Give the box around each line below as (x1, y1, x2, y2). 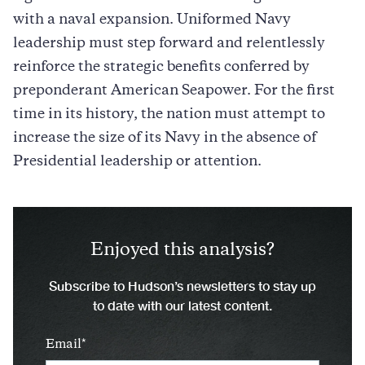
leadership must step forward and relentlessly (13, 37, 325, 51)
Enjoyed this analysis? (90, 242, 275, 259)
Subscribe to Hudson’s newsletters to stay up (49, 277, 316, 293)
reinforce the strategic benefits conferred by (13, 60, 310, 74)
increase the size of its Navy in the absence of (13, 131, 316, 145)
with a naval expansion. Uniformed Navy (13, 13, 291, 27)
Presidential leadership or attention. (13, 155, 262, 169)
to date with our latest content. (93, 297, 272, 313)
